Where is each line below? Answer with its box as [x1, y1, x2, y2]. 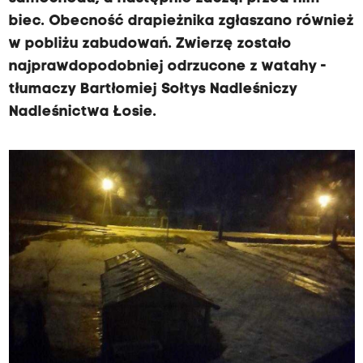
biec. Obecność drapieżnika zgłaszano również [8, 14, 354, 29]
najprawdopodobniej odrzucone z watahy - [8, 59, 327, 75]
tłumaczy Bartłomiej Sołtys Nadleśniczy [8, 82, 297, 97]
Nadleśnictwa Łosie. [8, 105, 156, 120]
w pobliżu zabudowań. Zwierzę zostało [8, 36, 292, 52]
